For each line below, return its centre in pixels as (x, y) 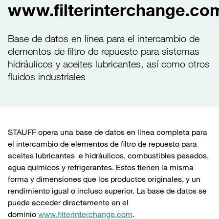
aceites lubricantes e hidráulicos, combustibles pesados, (108, 156)
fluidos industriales (47, 77)
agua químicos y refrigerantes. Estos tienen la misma (101, 167)
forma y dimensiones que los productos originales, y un (104, 179)
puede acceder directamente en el (68, 203)
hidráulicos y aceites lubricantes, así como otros (109, 64)
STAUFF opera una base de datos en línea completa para (108, 132)
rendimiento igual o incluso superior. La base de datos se (107, 191)
